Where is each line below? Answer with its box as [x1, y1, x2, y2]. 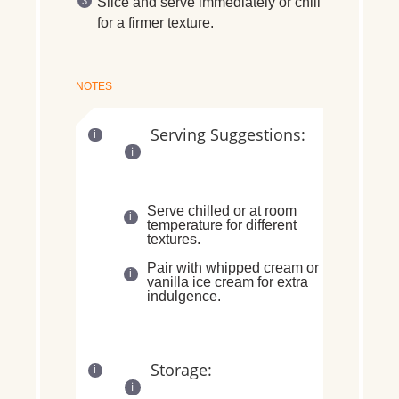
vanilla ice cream [147, 274, 254, 290]
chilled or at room [188, 203, 297, 219]
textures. [147, 232, 200, 248]
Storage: [151, 359, 212, 381]
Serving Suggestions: [151, 123, 305, 145]
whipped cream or [206, 260, 319, 276]
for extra [254, 274, 308, 290]
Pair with [147, 260, 206, 276]
